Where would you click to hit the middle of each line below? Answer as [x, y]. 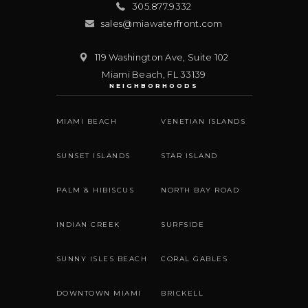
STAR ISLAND [189, 156]
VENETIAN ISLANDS [203, 122]
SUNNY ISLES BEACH [101, 259]
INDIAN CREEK [88, 225]
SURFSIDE [183, 225]
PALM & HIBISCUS [95, 190]
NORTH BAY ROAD [200, 190]
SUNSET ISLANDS [93, 156]
